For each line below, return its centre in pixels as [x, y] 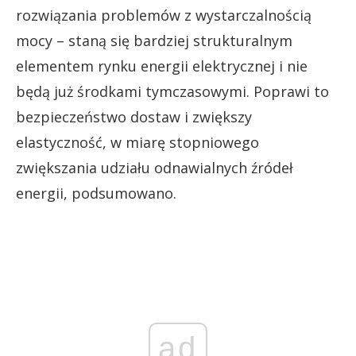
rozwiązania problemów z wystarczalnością [164, 15]
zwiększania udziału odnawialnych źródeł [155, 167]
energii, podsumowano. [96, 193]
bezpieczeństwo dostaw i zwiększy [134, 116]
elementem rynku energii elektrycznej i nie [162, 66]
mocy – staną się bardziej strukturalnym [154, 40]
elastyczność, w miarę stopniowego [137, 142]
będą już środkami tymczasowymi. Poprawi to [172, 91]
